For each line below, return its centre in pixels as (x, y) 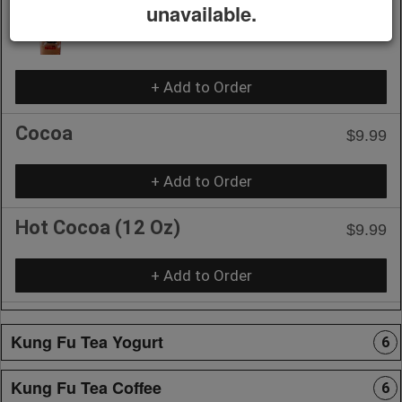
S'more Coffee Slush (206, 15)
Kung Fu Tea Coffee (86, 387)
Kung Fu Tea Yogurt (87, 341)
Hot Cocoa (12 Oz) (98, 227)
